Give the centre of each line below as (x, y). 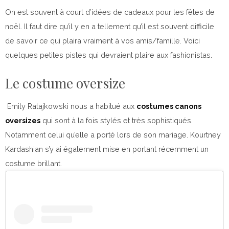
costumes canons (169, 106)
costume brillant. (33, 163)
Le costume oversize (65, 83)
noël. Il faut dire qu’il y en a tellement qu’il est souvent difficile (110, 26)
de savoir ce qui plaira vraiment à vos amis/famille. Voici (102, 40)
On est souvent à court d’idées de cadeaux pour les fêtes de (110, 12)
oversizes (23, 120)
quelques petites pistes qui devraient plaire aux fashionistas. (109, 55)
